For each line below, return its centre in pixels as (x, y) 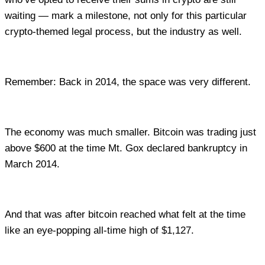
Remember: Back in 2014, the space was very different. (128, 82)
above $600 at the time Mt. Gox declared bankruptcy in (126, 148)
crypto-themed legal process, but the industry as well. (123, 32)
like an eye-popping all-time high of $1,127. (101, 231)
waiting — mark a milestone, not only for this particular (126, 16)
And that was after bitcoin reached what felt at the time (125, 215)
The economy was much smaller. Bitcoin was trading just (130, 132)
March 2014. (34, 164)
